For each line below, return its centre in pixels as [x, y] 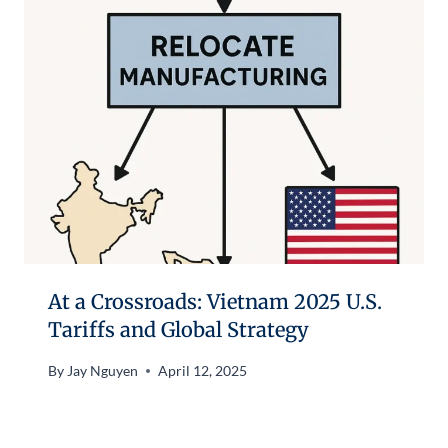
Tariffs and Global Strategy [178, 330]
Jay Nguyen [103, 370]
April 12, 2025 [203, 370]
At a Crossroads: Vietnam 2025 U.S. [215, 302]
